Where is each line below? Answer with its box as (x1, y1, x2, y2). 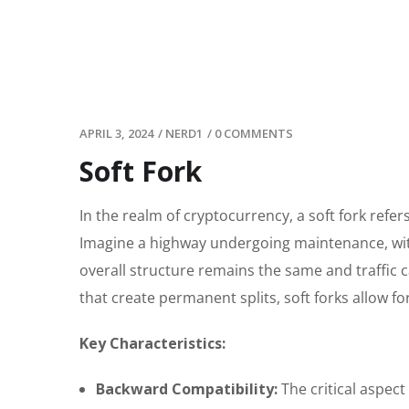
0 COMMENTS (215, 125, 293, 142)
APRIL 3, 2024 (79, 125, 153, 142)
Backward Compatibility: (96, 379, 278, 400)
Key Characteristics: (79, 333, 225, 354)
